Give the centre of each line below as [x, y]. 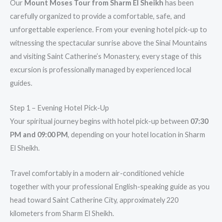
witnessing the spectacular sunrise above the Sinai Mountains [109, 43]
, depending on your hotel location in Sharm [137, 135]
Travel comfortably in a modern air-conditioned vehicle [97, 173]
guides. [21, 83]
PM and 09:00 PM [39, 135]
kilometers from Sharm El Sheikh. [62, 213]
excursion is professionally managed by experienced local [101, 69]
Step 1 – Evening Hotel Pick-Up [59, 108]
